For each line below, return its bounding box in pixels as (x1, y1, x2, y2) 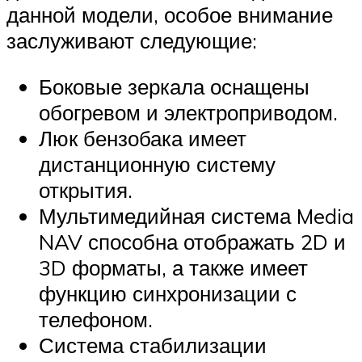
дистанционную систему (39, 151, 276, 178)
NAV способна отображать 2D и (39, 229, 346, 255)
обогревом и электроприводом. (39, 99, 338, 126)
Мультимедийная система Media (39, 203, 354, 229)
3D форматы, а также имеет (39, 255, 308, 281)
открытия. (39, 177, 133, 204)
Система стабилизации (39, 332, 267, 359)
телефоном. (39, 306, 153, 333)
